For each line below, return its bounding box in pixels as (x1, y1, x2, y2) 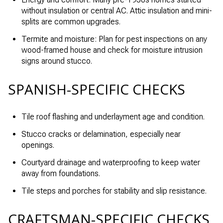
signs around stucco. (21, 56, 92, 66)
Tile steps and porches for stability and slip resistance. (21, 186, 207, 196)
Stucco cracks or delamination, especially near (21, 129, 181, 139)
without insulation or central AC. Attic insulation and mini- (21, 5, 212, 15)
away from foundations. (21, 169, 100, 179)
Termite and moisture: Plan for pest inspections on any (21, 34, 207, 44)
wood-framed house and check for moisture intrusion (21, 45, 203, 55)
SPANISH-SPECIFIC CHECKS (8, 79, 185, 99)
